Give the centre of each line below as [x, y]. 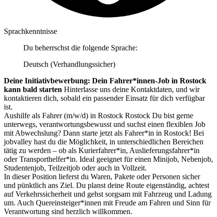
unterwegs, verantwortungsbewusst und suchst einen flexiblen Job [105, 124]
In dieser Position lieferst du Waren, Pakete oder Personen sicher [102, 176]
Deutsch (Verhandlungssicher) [69, 64]
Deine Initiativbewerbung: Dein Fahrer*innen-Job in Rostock [105, 80]
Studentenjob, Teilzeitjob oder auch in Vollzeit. [75, 168]
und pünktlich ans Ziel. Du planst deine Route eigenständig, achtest [107, 185]
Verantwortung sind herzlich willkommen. [68, 211]
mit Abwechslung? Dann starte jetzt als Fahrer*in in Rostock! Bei [104, 133]
